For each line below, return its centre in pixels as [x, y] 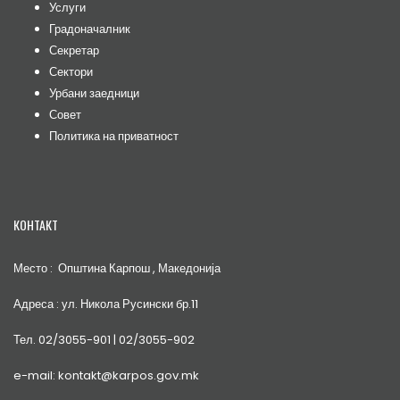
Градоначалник [90, 29]
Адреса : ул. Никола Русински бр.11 [106, 304]
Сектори [71, 71]
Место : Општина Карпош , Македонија [117, 268]
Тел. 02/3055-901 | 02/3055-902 [104, 339]
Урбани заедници [94, 93]
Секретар [74, 50]
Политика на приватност [114, 136]
